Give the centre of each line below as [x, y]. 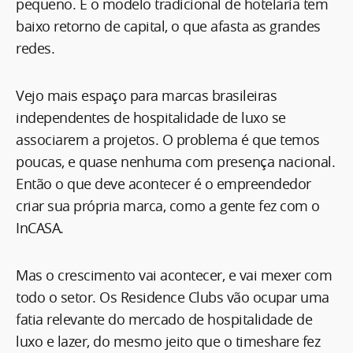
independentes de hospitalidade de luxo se [151, 117]
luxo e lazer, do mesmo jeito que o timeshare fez [168, 341]
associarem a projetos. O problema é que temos [168, 139]
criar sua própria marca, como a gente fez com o [168, 205]
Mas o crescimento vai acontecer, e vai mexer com [174, 275]
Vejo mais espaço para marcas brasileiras [146, 95]
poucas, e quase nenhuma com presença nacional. [175, 161]
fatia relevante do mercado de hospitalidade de [164, 319]
